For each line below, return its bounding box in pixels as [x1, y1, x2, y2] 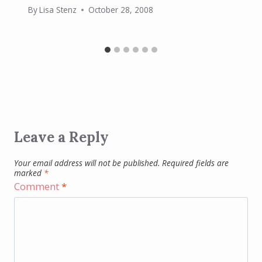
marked [14, 167, 44, 179]
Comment [14, 179, 61, 193]
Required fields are [162, 157, 229, 169]
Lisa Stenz [39, 4, 77, 16]
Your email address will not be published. [14, 157, 160, 169]
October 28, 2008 [88, 4, 154, 16]
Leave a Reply [14, 128, 109, 147]
